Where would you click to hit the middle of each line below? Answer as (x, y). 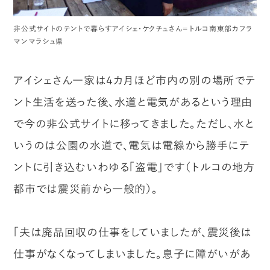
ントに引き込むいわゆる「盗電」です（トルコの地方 (134, 167)
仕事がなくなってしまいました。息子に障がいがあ (133, 253)
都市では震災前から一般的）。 (86, 188)
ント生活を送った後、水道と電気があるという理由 (133, 102)
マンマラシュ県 (38, 41)
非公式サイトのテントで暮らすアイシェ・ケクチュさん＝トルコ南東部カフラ (133, 28)
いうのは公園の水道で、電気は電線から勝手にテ (131, 145)
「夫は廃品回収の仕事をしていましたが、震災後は (133, 232)
